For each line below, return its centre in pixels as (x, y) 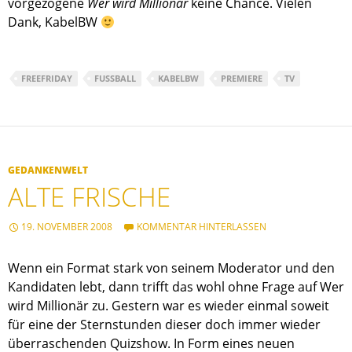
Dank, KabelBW (54, 22)
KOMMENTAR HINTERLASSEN (202, 227)
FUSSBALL (113, 79)
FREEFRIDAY (47, 79)
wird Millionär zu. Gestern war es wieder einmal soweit (169, 306)
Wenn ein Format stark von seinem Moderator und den (171, 268)
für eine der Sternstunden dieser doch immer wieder (164, 325)
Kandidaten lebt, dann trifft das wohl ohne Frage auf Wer (176, 287)
